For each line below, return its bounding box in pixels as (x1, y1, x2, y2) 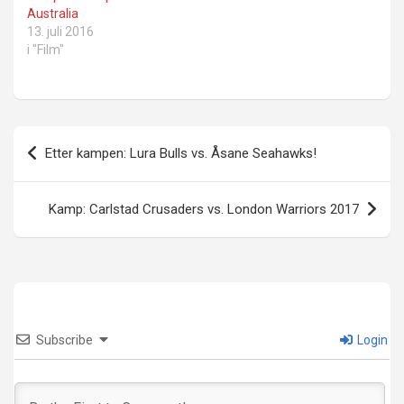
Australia (27, 6, 78, 22)
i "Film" (27, 42, 64, 58)
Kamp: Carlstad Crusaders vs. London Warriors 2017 (49, 201, 359, 218)
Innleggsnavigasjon (13, 126, 207, 153)
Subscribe (36, 333, 93, 348)
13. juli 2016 (27, 24, 94, 40)
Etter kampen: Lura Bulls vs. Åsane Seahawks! (45, 145, 317, 162)
